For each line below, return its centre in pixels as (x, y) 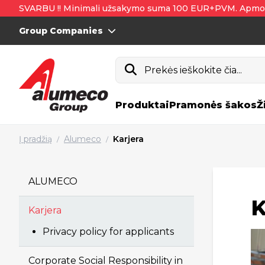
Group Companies (61, 31)
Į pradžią (35, 139)
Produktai (143, 105)
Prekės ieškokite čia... (193, 70)
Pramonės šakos (213, 105)
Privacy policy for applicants (108, 232)
